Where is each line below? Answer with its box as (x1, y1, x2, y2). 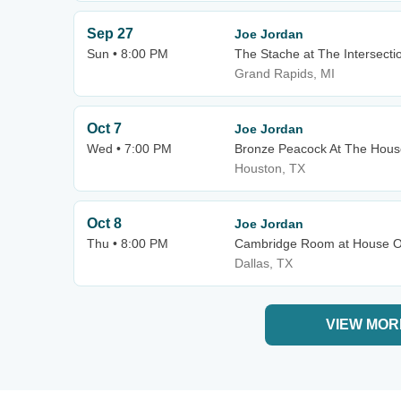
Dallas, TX (235, 256, 293, 270)
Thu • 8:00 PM (87, 236, 168, 251)
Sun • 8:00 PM (87, 47, 168, 61)
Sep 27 (87, 26, 133, 41)
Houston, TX (235, 161, 305, 175)
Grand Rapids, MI (235, 66, 335, 81)
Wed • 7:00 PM (87, 141, 172, 156)
